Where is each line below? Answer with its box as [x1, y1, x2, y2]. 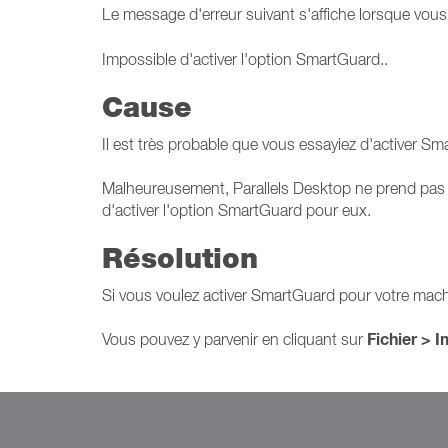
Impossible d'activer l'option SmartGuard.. [102, 50, 388, 68]
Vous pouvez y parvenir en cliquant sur [102, 330, 367, 348]
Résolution [102, 241, 258, 274]
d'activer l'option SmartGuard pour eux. [102, 201, 371, 219]
